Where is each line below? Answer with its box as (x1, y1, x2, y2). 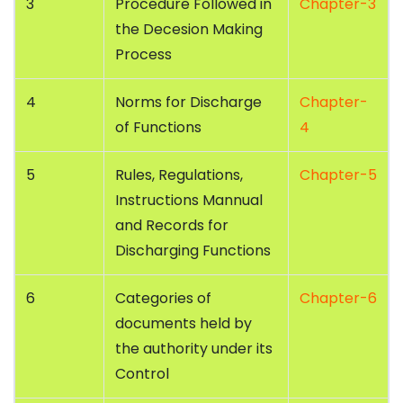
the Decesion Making (115, 19, 263, 40)
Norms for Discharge (115, 92, 262, 113)
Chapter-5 (300, 165, 377, 186)
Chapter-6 (300, 288, 377, 309)
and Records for (115, 215, 228, 237)
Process (115, 44, 172, 66)
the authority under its (115, 338, 273, 360)
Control (115, 363, 169, 385)
